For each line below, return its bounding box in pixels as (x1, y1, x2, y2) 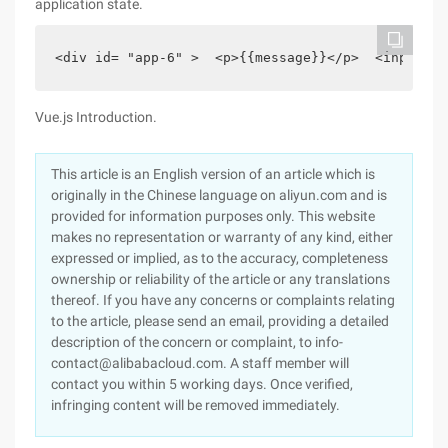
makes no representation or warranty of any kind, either (51, 229, 393, 245)
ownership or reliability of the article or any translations (51, 271, 390, 287)
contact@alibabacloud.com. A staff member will (51, 355, 349, 371)
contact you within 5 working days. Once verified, (51, 376, 353, 392)
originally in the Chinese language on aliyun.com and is (51, 187, 387, 203)
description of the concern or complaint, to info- (51, 334, 343, 350)
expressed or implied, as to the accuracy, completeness (51, 250, 388, 266)
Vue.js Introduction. (35, 109, 157, 125)
